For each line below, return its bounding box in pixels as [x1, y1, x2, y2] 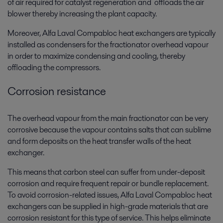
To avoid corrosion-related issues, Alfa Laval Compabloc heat [7, 189, 212, 201]
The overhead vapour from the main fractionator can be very [7, 112, 208, 124]
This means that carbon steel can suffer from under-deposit [7, 166, 205, 178]
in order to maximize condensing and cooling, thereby [7, 50, 185, 62]
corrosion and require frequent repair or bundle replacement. [7, 177, 209, 189]
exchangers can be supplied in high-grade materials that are [7, 200, 208, 212]
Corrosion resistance [7, 83, 106, 100]
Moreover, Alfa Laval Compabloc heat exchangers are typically [7, 27, 216, 39]
